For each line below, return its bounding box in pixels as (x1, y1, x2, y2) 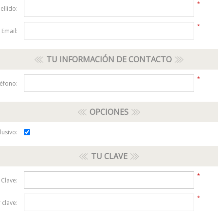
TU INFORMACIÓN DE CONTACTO (46, 54, 172, 65)
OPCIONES (90, 107, 128, 117)
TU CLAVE (91, 151, 127, 162)
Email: (1, 26, 18, 35)
